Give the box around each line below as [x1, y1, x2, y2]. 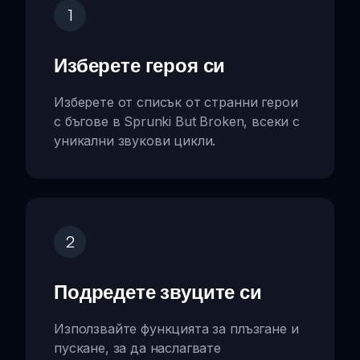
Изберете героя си [54, 52, 226, 77]
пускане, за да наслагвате [54, 339, 221, 356]
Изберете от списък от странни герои [54, 93, 298, 110]
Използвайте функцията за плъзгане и [54, 320, 299, 337]
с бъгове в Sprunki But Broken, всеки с [54, 112, 300, 129]
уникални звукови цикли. [54, 132, 216, 149]
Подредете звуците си [54, 279, 262, 304]
